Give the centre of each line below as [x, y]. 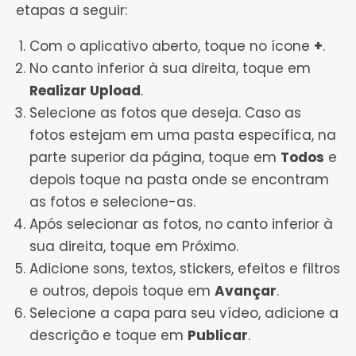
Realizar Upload [85, 91]
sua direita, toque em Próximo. [134, 247]
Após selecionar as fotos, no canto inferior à [181, 224]
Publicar [218, 336]
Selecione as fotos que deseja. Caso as [165, 113]
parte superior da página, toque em [155, 158]
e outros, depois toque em [122, 291]
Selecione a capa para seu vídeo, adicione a [184, 313]
